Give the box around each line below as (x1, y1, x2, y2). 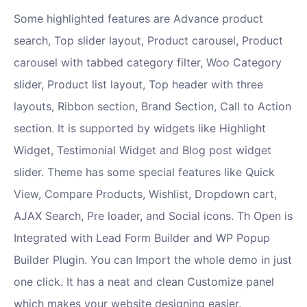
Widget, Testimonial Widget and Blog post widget (14, 143, 271, 158)
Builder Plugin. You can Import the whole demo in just (14, 253, 292, 267)
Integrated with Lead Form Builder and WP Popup (14, 231, 270, 245)
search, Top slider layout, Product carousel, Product (14, 34, 283, 48)
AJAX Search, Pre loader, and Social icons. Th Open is (14, 209, 293, 223)
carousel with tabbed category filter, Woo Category (14, 56, 282, 70)
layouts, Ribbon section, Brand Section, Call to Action (14, 99, 291, 114)
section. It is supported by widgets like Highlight (14, 121, 266, 136)
